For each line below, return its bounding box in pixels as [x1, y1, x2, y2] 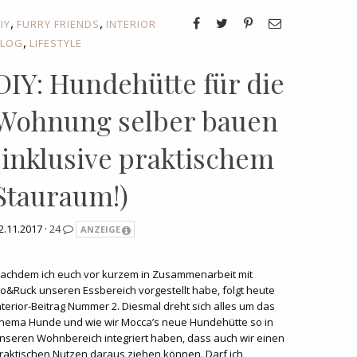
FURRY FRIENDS [17, 17, 100, 32]
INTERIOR [106, 17, 156, 32]
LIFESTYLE [29, 36, 82, 51]
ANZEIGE [80, 222, 120, 235]
